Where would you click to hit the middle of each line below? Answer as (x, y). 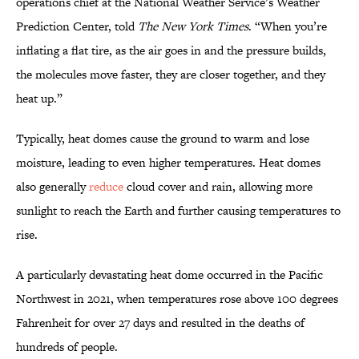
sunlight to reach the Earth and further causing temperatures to (178, 211)
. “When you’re (288, 26)
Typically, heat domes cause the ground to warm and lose (163, 139)
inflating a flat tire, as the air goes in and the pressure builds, (171, 50)
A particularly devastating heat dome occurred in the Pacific (169, 275)
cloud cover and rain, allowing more (220, 187)
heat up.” (39, 99)
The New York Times (193, 26)
